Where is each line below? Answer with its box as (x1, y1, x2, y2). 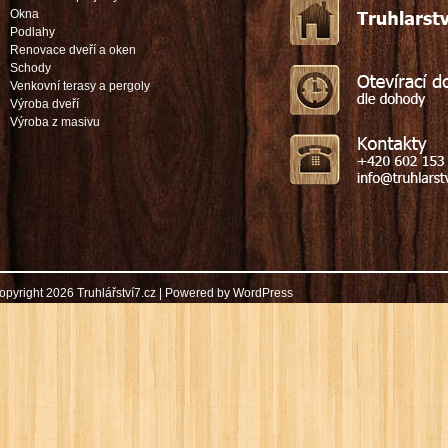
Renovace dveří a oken (10, 43, 137, 57)
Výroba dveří (10, 97, 80, 111)
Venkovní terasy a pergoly (10, 79, 151, 93)
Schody (10, 61, 52, 75)
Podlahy (10, 25, 56, 39)
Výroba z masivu (10, 115, 101, 129)
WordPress (233, 286, 294, 300)
